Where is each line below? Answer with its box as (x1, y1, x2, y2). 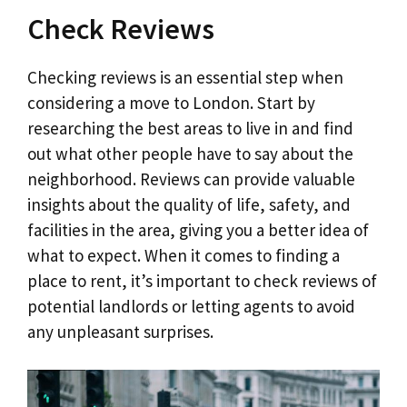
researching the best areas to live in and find (27, 116, 353, 139)
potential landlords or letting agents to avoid (27, 294, 355, 317)
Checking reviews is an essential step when (27, 65, 343, 88)
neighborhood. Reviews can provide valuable (27, 167, 355, 190)
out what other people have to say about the (27, 142, 353, 164)
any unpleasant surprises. (27, 320, 213, 342)
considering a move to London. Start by (27, 91, 315, 114)
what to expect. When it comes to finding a (27, 243, 340, 266)
